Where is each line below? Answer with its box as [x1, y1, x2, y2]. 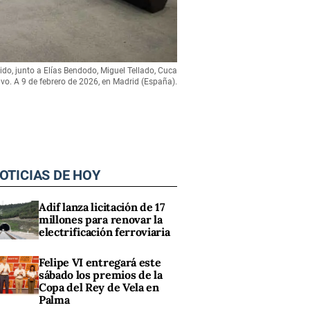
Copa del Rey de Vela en [39, 280, 159, 295]
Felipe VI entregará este [39, 255, 161, 270]
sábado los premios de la [39, 268, 163, 282]
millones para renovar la [39, 212, 163, 226]
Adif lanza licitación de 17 [39, 200, 165, 214]
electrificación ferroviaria [39, 225, 170, 239]
